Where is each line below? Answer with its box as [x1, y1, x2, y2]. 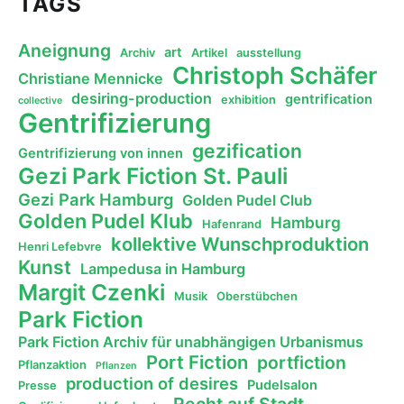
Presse [18, 378, 57, 392]
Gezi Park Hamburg [18, 188, 173, 209]
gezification [192, 138, 302, 162]
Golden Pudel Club [182, 190, 312, 209]
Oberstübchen [216, 289, 298, 303]
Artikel [191, 45, 227, 60]
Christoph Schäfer [172, 60, 377, 89]
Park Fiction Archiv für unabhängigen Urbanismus [18, 332, 363, 351]
